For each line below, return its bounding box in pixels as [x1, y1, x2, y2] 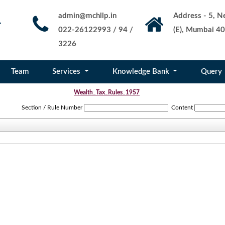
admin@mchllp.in [58, 12, 117, 20]
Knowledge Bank [112, 68, 171, 75]
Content [171, 104, 193, 110]
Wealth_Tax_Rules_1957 [74, 89, 140, 95]
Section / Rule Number [22, 104, 83, 110]
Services [52, 68, 82, 75]
